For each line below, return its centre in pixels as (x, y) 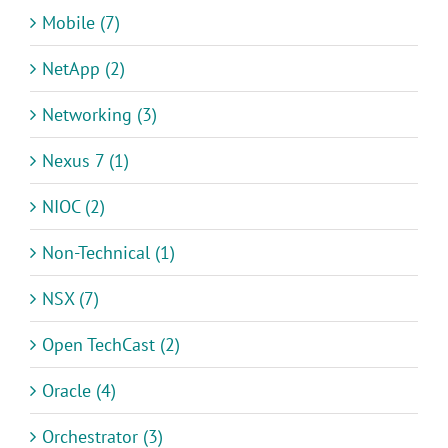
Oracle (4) (79, 390)
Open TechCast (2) (111, 344)
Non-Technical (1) (108, 252)
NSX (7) (70, 298)
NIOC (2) (73, 206)
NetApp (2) (83, 68)
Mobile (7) (81, 22)
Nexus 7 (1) (85, 160)
